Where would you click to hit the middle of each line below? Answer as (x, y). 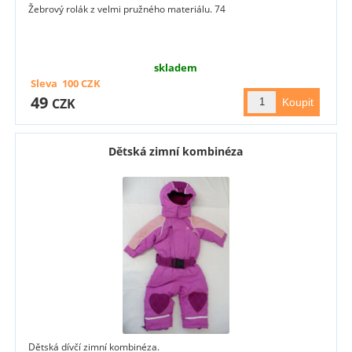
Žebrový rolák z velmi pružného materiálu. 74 (127, 9)
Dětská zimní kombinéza (176, 151)
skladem (176, 67)
